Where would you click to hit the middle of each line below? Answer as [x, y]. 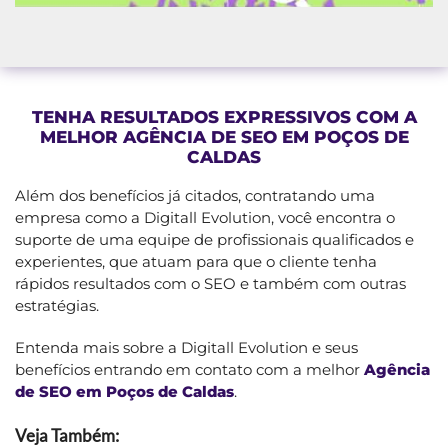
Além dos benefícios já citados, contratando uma [195, 195]
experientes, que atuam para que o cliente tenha [196, 261]
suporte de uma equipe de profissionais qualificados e [214, 239]
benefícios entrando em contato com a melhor [189, 369]
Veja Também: [67, 435]
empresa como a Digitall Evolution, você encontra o [205, 217]
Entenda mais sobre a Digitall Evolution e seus [186, 347]
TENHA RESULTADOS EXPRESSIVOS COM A [224, 116]
